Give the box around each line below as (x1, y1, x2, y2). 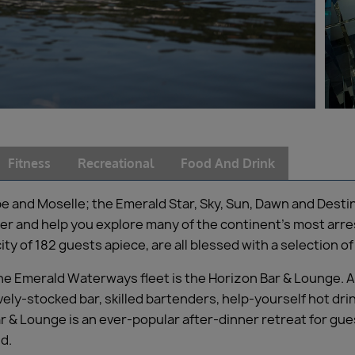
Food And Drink (181, 155, 275, 171)
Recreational (78, 155, 154, 171)
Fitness (8, 155, 51, 171)
